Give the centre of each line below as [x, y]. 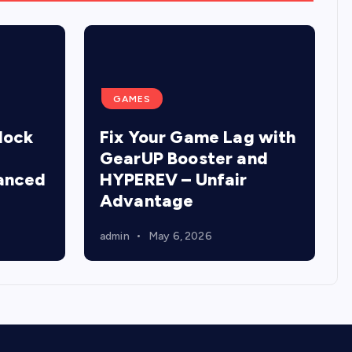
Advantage [147, 201]
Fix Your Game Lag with [198, 137]
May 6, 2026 [180, 236]
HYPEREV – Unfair [174, 180]
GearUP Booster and [184, 158]
